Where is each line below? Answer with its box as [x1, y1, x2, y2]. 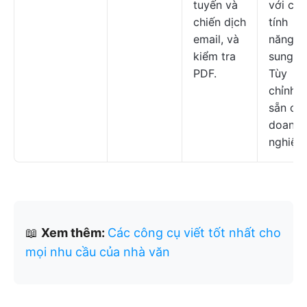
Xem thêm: [41, 225, 108, 240]
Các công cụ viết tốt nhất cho [108, 225, 281, 240]
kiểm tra [193, 49, 236, 63]
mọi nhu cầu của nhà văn [25, 245, 170, 259]
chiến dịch [193, 15, 246, 29]
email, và [193, 32, 239, 46]
